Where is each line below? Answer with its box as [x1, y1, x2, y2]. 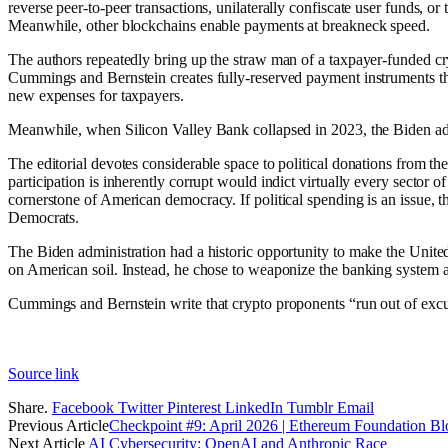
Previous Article [8, 416, 109, 434]
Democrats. [8, 208, 80, 226]
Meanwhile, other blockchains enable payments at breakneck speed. [8, 16, 430, 34]
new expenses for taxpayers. [8, 86, 184, 104]
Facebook [52, 398, 114, 416]
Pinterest [167, 398, 221, 416]
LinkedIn [225, 398, 283, 416]
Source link [8, 364, 80, 382]
